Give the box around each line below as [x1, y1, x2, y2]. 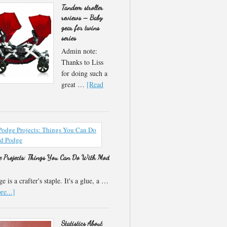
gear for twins [61, 23, 99, 32]
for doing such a [61, 68, 107, 78]
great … [61, 80, 87, 89]
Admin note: [61, 46, 97, 56]
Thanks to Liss [61, 57, 103, 67]
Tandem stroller [61, 3, 103, 12]
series [61, 33, 76, 42]
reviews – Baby [61, 13, 102, 22]
